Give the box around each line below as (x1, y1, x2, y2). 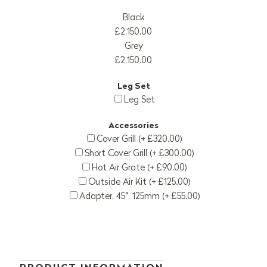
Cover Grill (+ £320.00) (97, 133, 182, 145)
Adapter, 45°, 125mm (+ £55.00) (79, 190, 200, 202)
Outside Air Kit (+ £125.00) (88, 176, 191, 188)
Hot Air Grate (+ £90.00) (92, 162, 187, 173)
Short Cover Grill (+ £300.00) (85, 147, 194, 159)
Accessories (108, 120, 159, 131)
